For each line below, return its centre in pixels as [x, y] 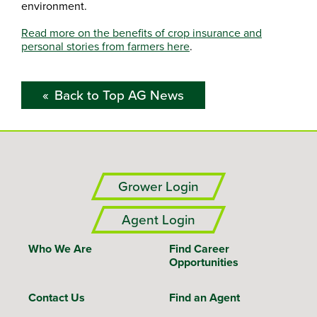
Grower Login [158, 187]
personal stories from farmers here [105, 46]
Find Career [199, 249]
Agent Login [158, 220]
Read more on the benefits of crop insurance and [142, 33]
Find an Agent [204, 298]
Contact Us [57, 298]
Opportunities [204, 263]
